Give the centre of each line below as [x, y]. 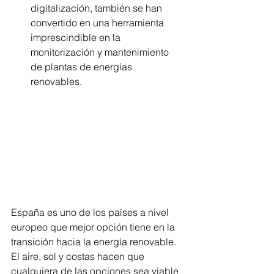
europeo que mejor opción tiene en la [94, 227]
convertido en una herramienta [98, 23]
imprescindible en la [77, 37]
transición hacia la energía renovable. [95, 242]
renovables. [56, 81]
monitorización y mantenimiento [101, 52]
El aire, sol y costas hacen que [79, 257]
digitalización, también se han [98, 8]
